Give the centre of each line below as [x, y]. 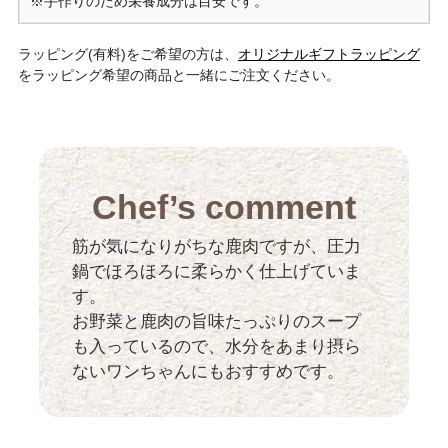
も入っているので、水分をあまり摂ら [217, 346]
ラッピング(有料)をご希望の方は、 [127, 54]
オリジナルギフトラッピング [328, 54]
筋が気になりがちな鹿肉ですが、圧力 [217, 246]
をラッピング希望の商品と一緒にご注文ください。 [178, 75]
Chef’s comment [224, 207]
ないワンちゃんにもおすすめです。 [208, 371]
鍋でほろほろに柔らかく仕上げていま [217, 271]
